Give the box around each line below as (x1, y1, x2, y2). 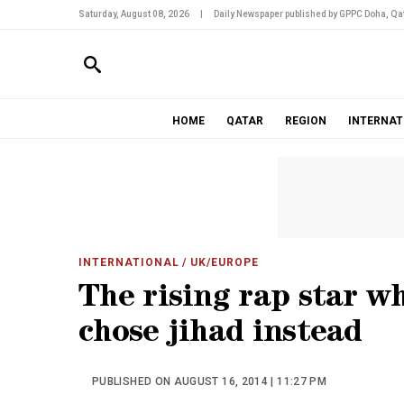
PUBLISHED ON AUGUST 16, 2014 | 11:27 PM (92, 375, 327, 388)
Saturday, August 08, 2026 (78, 9, 189, 19)
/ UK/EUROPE (179, 256, 260, 269)
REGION (284, 115, 326, 127)
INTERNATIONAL (78, 256, 179, 269)
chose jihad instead (78, 319, 363, 351)
